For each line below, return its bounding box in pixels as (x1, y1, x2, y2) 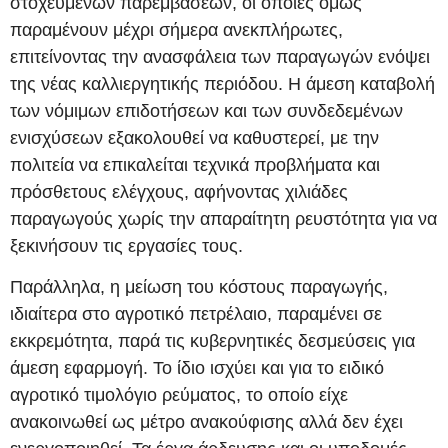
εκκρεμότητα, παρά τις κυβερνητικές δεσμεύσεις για (10, 331, 415, 352)
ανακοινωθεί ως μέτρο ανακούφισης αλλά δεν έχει (10, 412, 403, 433)
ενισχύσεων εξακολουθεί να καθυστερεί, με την (10, 127, 379, 148)
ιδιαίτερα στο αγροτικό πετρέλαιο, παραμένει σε (10, 304, 382, 325)
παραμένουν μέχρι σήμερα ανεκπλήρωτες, (10, 19, 343, 40)
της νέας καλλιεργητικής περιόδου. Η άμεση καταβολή (10, 73, 435, 94)
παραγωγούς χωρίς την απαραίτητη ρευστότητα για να (10, 208, 437, 229)
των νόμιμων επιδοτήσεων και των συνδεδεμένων (10, 100, 403, 121)
